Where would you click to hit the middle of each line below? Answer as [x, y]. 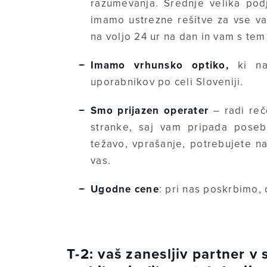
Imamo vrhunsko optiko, [160, 65]
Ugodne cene [125, 189]
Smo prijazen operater [152, 110]
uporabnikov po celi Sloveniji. [167, 82]
